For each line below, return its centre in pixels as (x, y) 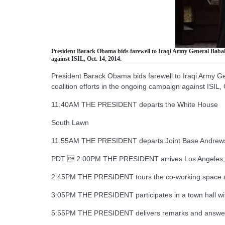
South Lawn (70, 123)
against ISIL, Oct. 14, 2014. (86, 59)
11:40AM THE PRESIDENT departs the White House (135, 105)
